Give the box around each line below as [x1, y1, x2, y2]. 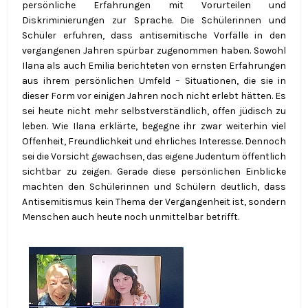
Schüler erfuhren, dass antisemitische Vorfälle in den [22, 29, 286, 41]
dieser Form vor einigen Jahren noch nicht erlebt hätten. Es [22, 89, 286, 102]
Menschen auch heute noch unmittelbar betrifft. [22, 210, 239, 223]
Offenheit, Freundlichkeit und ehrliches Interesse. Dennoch [22, 135, 286, 147]
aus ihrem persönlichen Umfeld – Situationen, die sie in [22, 74, 286, 87]
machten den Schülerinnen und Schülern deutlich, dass [22, 180, 286, 192]
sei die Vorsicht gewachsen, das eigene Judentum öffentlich [22, 150, 286, 162]
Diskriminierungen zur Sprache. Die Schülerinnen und [22, 14, 286, 26]
